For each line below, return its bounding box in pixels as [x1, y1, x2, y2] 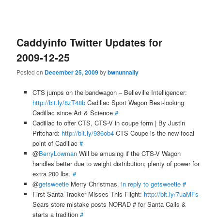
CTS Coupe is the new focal [113, 128, 194, 138]
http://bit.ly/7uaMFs [143, 189, 199, 199]
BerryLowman [38, 148, 77, 158]
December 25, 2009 [45, 68, 99, 77]
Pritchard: [32, 128, 62, 138]
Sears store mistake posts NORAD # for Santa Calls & [32, 199, 186, 209]
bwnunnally [108, 68, 139, 77]
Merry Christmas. [68, 179, 121, 188]
